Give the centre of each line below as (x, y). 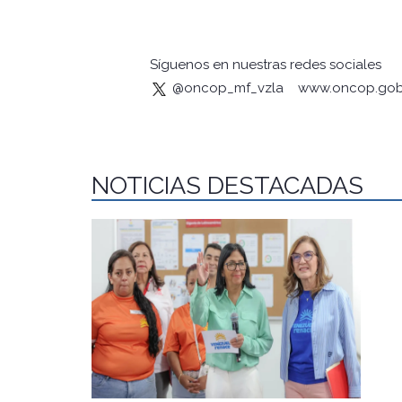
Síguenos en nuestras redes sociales (266, 65)
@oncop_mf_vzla (226, 88)
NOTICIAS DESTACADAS (227, 186)
